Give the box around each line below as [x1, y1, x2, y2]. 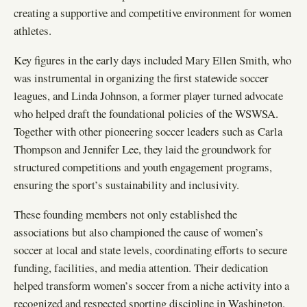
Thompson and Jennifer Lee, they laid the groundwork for [14, 140, 271, 157]
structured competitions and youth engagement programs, [14, 158, 272, 175]
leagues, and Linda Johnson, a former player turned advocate [14, 87, 283, 103]
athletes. [14, 23, 51, 38]
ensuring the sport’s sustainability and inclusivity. [14, 176, 239, 193]
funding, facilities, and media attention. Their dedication [14, 259, 268, 275]
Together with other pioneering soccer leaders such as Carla [14, 123, 282, 139]
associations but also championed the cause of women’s [14, 223, 263, 240]
